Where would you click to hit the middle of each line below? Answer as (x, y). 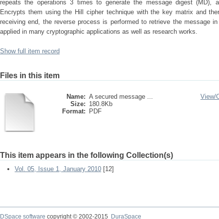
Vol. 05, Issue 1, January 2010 (58, 169)
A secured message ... (121, 97)
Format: (74, 111)
